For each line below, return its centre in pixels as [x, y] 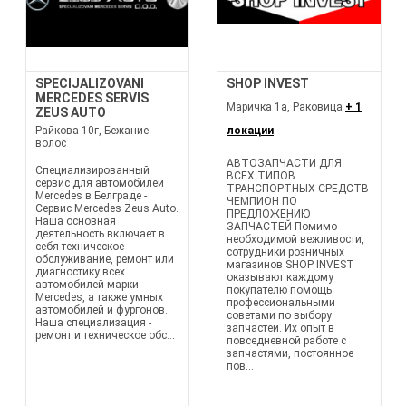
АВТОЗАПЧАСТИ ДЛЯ [284, 163]
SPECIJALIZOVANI [89, 83]
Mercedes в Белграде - [91, 196]
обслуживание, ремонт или [104, 259]
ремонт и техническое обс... [105, 335]
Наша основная [75, 221]
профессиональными [281, 303]
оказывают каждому [280, 277]
